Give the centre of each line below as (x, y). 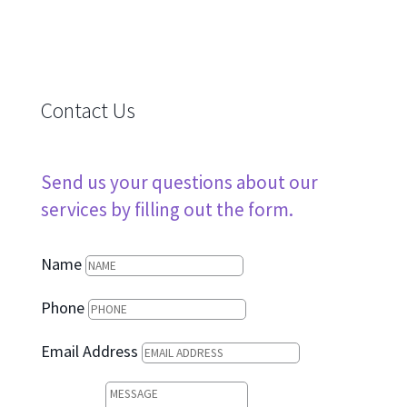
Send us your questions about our (179, 183)
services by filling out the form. (167, 210)
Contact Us (88, 111)
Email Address (89, 352)
